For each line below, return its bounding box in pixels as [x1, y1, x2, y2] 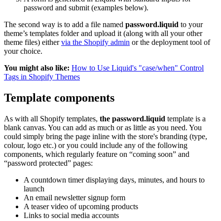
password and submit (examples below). [24, 3, 148, 12]
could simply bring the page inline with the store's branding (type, [4, 132, 207, 141]
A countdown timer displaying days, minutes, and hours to [24, 176, 205, 184]
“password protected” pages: [4, 159, 93, 168]
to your [179, 20, 203, 29]
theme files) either [4, 38, 61, 47]
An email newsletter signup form [24, 193, 125, 202]
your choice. [4, 47, 42, 56]
